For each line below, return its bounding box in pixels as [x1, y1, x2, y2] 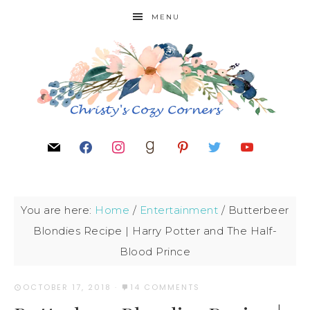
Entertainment [139, 203, 219, 217]
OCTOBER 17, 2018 [23, 282, 111, 293]
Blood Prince [120, 245, 190, 258]
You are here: [21, 203, 95, 217]
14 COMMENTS [130, 282, 200, 293]
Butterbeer [225, 203, 289, 217]
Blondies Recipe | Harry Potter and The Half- [33, 224, 277, 237]
